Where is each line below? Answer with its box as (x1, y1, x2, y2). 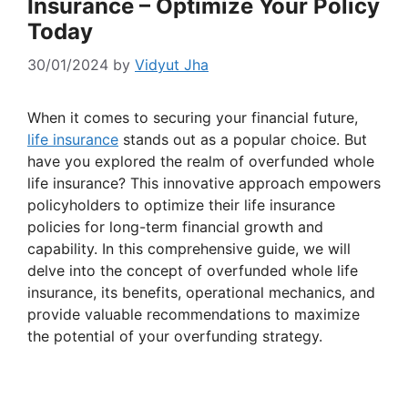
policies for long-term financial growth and (27, 218, 323, 237)
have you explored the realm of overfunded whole (27, 152, 374, 171)
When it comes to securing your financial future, (27, 108, 358, 127)
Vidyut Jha (135, 56, 209, 75)
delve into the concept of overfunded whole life (27, 261, 358, 280)
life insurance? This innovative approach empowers (27, 174, 381, 193)
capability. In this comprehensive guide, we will (27, 240, 351, 259)
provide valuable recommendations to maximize (27, 305, 360, 324)
